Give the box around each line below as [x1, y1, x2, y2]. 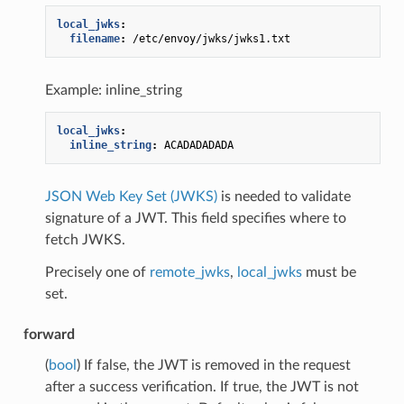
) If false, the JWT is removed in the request [76, 357, 351, 372]
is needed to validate [216, 188, 351, 204]
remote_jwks [149, 264, 230, 280]
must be [301, 264, 356, 280]
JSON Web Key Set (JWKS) [44, 188, 217, 204]
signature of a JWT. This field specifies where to [44, 210, 346, 225]
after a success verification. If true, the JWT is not [44, 379, 359, 394]
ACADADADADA [163, 138, 234, 151]
